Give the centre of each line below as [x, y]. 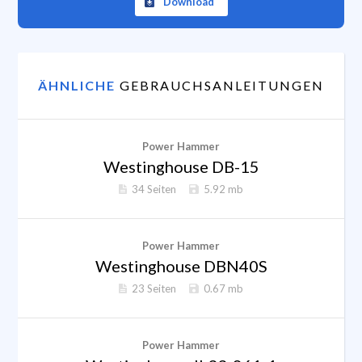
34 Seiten [154, 189]
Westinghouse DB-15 [181, 166]
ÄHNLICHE [79, 85]
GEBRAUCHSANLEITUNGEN [222, 85]
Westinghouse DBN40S [181, 266]
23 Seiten [154, 288]
